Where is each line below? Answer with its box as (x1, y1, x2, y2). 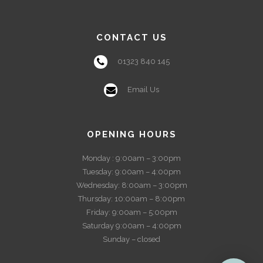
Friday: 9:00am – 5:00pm (86, 207, 177, 217)
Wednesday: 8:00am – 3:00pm (76, 180, 187, 190)
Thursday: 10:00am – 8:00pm (78, 194, 185, 203)
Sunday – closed (103, 234, 160, 244)
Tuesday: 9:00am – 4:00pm (82, 167, 181, 176)
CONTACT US (96, 32, 167, 43)
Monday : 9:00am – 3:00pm (82, 153, 181, 163)
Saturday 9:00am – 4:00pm (82, 221, 181, 230)
